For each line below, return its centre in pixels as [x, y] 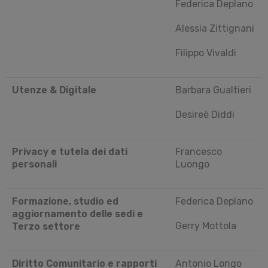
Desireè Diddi [205, 114]
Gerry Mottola [206, 226]
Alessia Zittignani [215, 28]
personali [34, 164]
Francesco [199, 151]
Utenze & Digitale [54, 90]
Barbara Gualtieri [213, 90]
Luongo [192, 164]
